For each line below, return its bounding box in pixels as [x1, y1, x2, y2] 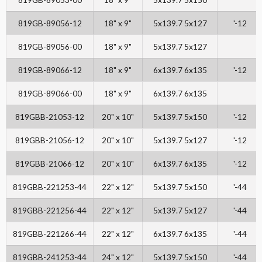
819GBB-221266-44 [13, 229, 87, 239]
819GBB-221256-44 [13, 205, 87, 216]
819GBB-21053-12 [15, 112, 84, 122]
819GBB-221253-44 [13, 182, 87, 192]
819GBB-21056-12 [15, 135, 84, 146]
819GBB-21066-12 [15, 158, 84, 169]
